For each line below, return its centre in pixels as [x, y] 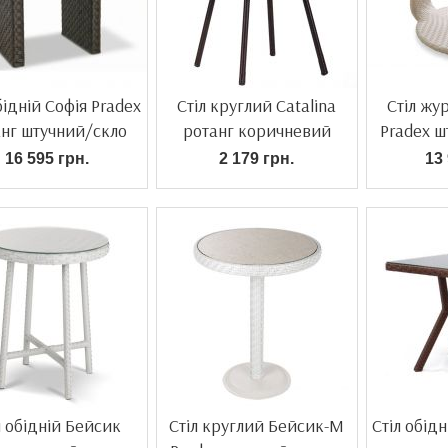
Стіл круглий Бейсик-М [256, 425]
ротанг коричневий [256, 130]
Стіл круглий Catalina [256, 105]
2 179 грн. [256, 158]
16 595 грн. [46, 158]
